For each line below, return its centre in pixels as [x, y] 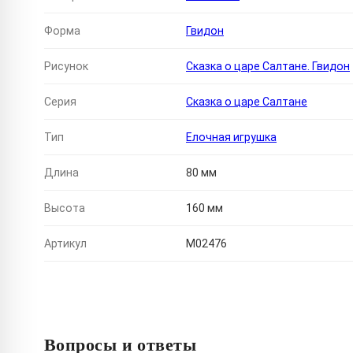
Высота [65, 208]
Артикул [65, 244]
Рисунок [66, 67]
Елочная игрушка [231, 137]
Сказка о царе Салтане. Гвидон [268, 67]
